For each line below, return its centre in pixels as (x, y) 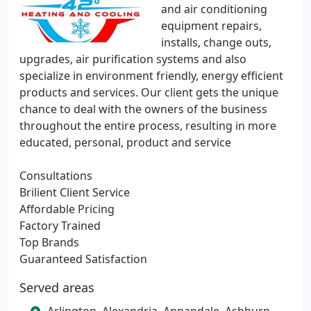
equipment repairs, (211, 26)
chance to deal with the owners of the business (143, 109)
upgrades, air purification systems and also (133, 59)
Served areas (57, 287)
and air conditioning (214, 9)
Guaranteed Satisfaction (83, 259)
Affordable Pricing (67, 209)
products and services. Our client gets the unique (149, 92)
